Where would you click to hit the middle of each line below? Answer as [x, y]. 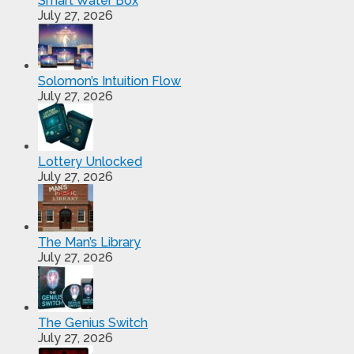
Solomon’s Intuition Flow [109, 81]
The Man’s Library [89, 243]
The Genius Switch [93, 323]
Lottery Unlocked [90, 162]
